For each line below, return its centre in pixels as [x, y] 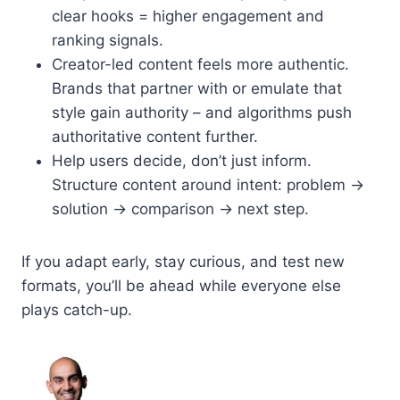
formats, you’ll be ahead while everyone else [181, 285]
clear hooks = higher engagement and [188, 16]
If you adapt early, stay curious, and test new [183, 261]
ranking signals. [108, 40]
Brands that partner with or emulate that [197, 88]
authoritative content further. [155, 136]
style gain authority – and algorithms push [202, 112]
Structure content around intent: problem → [208, 184]
